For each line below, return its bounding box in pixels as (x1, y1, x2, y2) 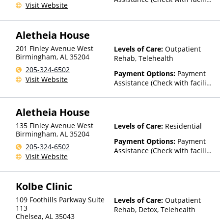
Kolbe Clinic (16, 180, 72, 193)
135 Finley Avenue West (16, 121, 93, 130)
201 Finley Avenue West (16, 44, 93, 53)
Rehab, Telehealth (114, 54, 173, 63)
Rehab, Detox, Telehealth (114, 205, 195, 214)
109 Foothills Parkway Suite (16, 195, 105, 204)
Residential (165, 121, 202, 131)
